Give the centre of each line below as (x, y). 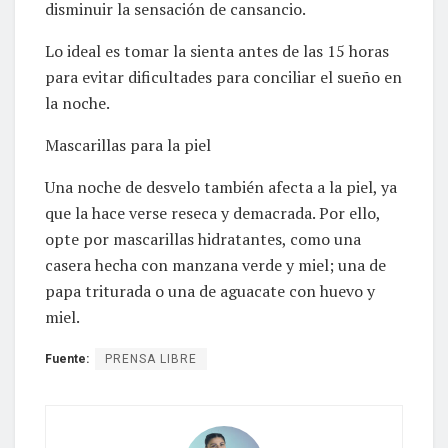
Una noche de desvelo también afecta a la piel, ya (221, 186)
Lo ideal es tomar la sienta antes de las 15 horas (217, 50)
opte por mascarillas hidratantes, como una (203, 238)
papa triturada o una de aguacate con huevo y (210, 290)
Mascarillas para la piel (128, 144)
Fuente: (67, 358)
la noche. (77, 102)
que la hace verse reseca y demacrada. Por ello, (212, 212)
